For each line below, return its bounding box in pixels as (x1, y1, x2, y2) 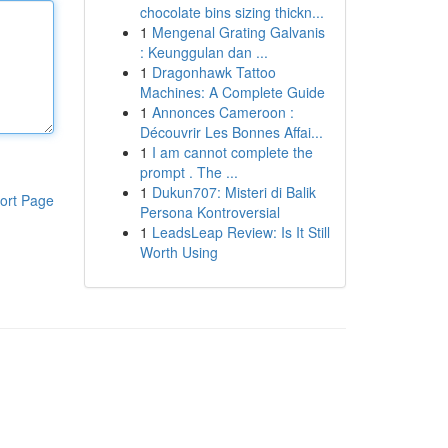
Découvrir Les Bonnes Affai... (139, 122, 323, 142)
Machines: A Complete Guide (139, 82, 325, 102)
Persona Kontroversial (139, 202, 280, 222)
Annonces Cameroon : (151, 102, 294, 122)
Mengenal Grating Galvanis (151, 22, 325, 42)
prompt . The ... (139, 162, 238, 182)
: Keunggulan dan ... (139, 42, 268, 62)
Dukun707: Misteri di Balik (151, 182, 316, 202)
